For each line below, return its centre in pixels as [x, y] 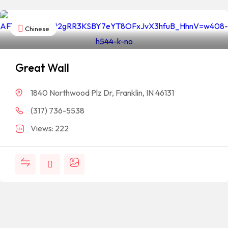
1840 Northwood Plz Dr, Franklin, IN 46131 [102, 92]
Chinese [36, 28]
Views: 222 [50, 128]
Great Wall [42, 67]
